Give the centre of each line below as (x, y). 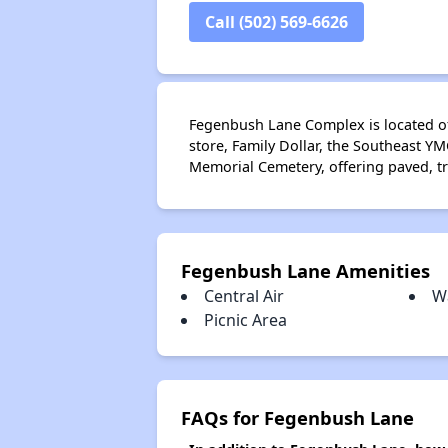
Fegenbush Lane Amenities (305, 270)
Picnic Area (245, 320)
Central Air (243, 296)
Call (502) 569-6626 (276, 22)
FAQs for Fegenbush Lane (297, 417)
